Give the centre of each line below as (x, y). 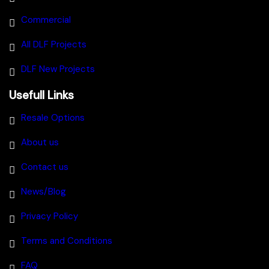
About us (40, 142)
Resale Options (53, 117)
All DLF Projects (54, 44)
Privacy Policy (50, 216)
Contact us (45, 167)
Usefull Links (41, 95)
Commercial (46, 20)
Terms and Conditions (67, 240)
